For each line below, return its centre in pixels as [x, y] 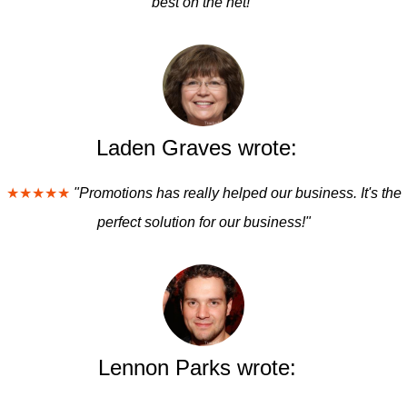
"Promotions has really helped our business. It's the [237, 193]
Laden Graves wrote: [197, 148]
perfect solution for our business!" [203, 222]
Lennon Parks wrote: [197, 367]
